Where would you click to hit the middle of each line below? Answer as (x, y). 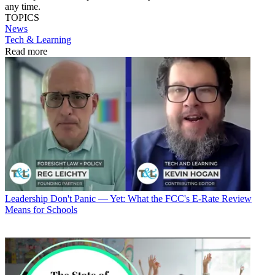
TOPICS (22, 17)
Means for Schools (41, 210)
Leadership (26, 199)
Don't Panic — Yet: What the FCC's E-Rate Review (151, 199)
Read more (26, 51)
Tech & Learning (38, 39)
